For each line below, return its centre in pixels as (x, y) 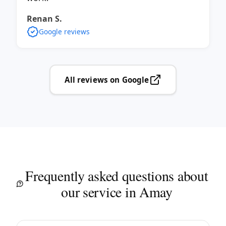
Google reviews (64, 32)
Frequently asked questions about (117, 175)
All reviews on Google (107, 79)
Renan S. (44, 18)
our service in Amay (117, 191)
